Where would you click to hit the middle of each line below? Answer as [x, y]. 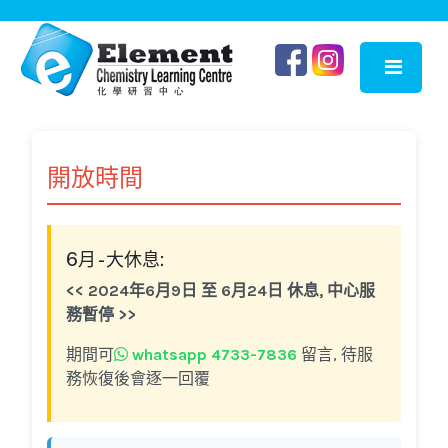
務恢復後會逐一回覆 [138, 379]
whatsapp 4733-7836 [212, 355]
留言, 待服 [335, 355]
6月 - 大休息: [115, 260]
